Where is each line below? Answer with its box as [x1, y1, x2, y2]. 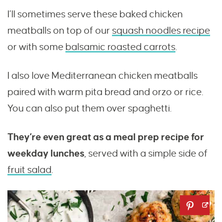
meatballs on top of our [7, 25, 112, 36]
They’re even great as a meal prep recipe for [7, 132, 204, 143]
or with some [7, 42, 65, 53]
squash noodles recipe [112, 25, 210, 36]
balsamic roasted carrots [65, 42, 175, 53]
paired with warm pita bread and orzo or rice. [7, 87, 203, 98]
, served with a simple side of [84, 148, 208, 159]
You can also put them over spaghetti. [7, 103, 171, 114]
